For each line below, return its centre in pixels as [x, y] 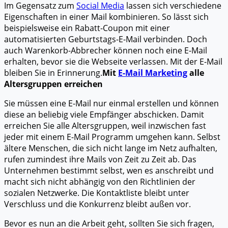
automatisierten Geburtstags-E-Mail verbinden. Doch [106, 39]
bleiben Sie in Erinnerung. [53, 73]
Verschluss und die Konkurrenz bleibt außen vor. [97, 204]
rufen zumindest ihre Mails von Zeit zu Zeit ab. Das [100, 159]
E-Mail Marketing [153, 73]
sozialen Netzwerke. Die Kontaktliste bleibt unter [97, 193]
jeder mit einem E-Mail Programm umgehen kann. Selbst [112, 137]
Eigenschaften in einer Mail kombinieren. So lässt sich [106, 17]
